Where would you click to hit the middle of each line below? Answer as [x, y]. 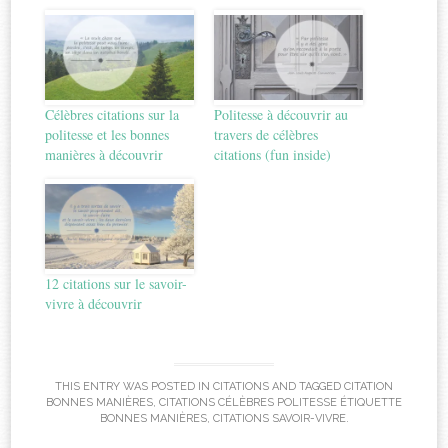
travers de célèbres [266, 134]
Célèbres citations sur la [112, 114]
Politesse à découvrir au [281, 114]
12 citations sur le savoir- [116, 283]
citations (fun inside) [272, 154]
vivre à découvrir [94, 303]
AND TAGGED [306, 387]
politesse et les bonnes [107, 134]
